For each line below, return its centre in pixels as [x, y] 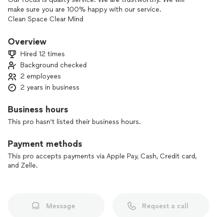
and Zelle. [23, 165]
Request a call [165, 206]
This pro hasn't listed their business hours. [74, 122]
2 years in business [50, 87]
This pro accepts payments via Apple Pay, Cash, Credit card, [102, 156]
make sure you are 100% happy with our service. [85, 9]
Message [61, 206]
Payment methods [45, 144]
